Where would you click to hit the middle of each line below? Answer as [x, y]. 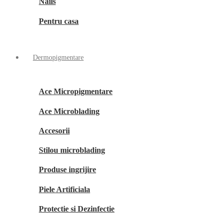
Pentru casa [59, 21]
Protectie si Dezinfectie [77, 209]
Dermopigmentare [58, 57]
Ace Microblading [69, 111]
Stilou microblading [72, 150]
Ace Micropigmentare [76, 92]
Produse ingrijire [67, 170]
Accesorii [54, 130]
